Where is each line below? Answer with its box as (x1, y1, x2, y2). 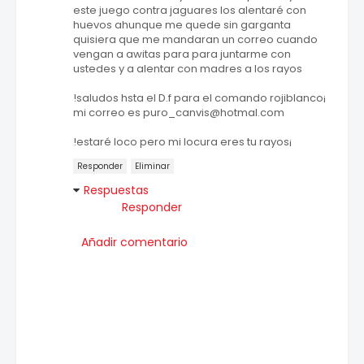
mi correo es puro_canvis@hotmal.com (73, 105, 284, 121)
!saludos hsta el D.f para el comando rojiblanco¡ (73, 90, 326, 106)
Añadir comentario (81, 234, 188, 251)
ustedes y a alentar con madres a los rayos (73, 61, 302, 77)
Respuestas (84, 182, 149, 199)
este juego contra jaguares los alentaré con (73, 2, 306, 19)
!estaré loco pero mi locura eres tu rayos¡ (73, 134, 292, 150)
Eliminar (135, 160, 170, 173)
